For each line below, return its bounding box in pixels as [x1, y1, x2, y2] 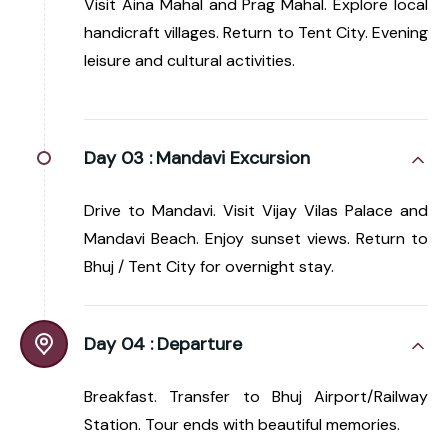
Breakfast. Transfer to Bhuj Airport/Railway [84, 385, 428, 407]
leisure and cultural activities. [84, 49, 295, 71]
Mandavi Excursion [156, 145, 310, 170]
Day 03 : [84, 145, 152, 170]
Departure [157, 331, 242, 356]
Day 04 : [84, 331, 153, 356]
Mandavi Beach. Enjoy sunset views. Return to [84, 227, 428, 249]
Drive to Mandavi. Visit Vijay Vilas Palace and [84, 199, 428, 221]
